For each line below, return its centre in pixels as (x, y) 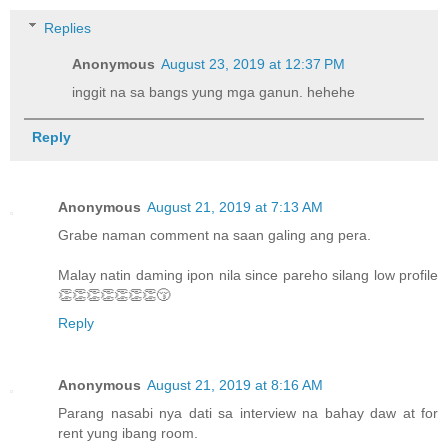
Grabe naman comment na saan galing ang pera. (214, 234)
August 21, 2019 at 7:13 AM (235, 206)
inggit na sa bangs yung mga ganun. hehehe (214, 91)
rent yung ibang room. (128, 432)
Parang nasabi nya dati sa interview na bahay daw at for (248, 412)
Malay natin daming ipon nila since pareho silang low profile (248, 274)
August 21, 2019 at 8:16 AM (235, 384)
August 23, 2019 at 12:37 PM (253, 63)
